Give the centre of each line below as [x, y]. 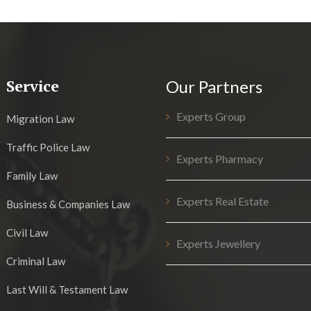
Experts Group [211, 116]
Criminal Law [36, 261]
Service [33, 86]
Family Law [32, 176]
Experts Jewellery [218, 243]
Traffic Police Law [48, 147]
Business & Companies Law [68, 204]
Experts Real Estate [222, 201]
